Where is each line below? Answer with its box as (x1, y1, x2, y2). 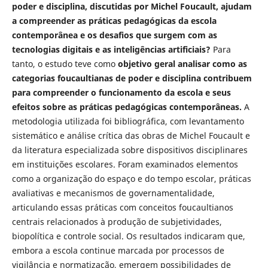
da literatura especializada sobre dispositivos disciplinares (11, 144, 248, 156)
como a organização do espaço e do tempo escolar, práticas (11, 173, 251, 185)
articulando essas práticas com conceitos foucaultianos (11, 202, 233, 214)
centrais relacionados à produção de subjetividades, (11, 216, 222, 228)
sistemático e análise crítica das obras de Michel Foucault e (11, 130, 250, 142)
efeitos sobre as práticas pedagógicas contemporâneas (11, 101, 239, 113)
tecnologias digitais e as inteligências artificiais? (11, 44, 213, 56)
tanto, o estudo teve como (11, 58, 118, 70)
